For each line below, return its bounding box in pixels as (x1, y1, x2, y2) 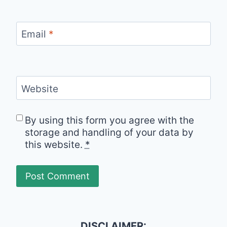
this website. (24, 138, 85, 150)
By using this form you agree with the (24, 114, 194, 126)
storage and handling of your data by (24, 126, 194, 138)
